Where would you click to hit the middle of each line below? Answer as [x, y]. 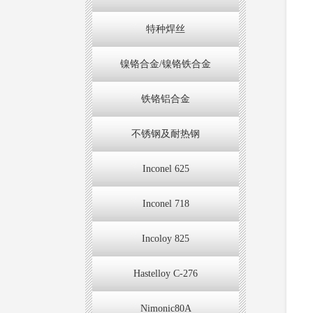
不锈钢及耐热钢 [166, 133]
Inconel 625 [166, 168]
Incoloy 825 [166, 238]
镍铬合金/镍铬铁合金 [166, 64]
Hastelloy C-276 [166, 273]
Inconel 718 [166, 203]
